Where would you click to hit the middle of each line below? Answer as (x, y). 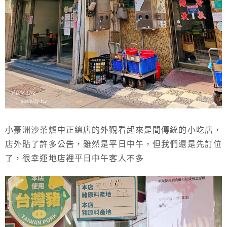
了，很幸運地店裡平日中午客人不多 (74, 158)
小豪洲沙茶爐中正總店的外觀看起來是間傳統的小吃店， (113, 130)
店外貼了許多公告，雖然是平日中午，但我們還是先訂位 (113, 144)
